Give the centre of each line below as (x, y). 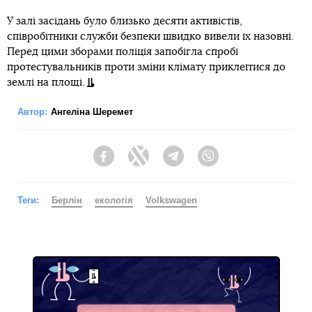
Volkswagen (171, 201)
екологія (114, 201)
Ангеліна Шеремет (92, 112)
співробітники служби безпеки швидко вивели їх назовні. (150, 37)
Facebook (136, 163)
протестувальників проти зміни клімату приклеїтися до (146, 68)
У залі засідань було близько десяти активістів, (125, 22)
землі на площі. (46, 83)
